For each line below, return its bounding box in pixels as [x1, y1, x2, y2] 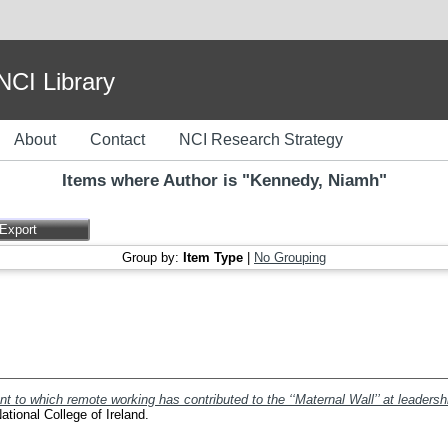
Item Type [183, 250, 243, 265]
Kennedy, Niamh [249, 171, 379, 190]
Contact [90, 131, 145, 148]
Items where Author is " [61, 171, 250, 190]
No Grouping [254, 250, 326, 265]
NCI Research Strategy [179, 131, 343, 148]
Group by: [122, 250, 183, 265]
